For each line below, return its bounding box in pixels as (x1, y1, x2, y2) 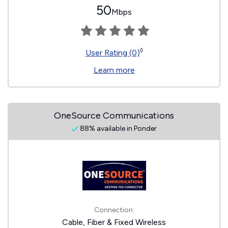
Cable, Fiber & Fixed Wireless (62, 217, 166, 227)
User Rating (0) (85, 48, 140, 58)
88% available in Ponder (78, 124, 157, 133)
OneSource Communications (54, 110, 174, 121)
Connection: (94, 206, 134, 214)
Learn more (93, 65, 135, 75)
